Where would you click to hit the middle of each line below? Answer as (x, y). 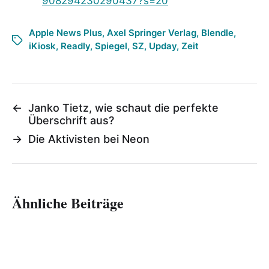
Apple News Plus (65, 32)
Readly (75, 46)
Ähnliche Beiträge (68, 202)
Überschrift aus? (71, 120)
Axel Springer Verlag (152, 32)
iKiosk (42, 46)
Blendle (217, 32)
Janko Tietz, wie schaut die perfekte (123, 107)
